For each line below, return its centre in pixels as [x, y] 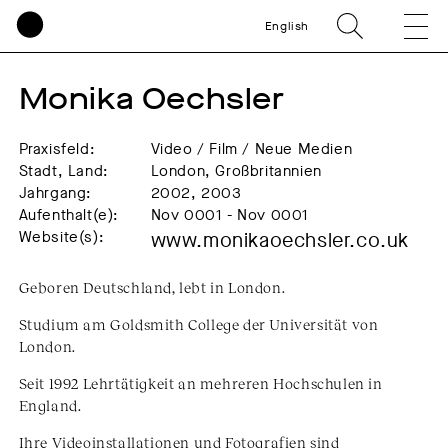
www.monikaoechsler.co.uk [280, 240]
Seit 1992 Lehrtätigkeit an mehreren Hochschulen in [200, 383]
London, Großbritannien [236, 171]
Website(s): [61, 237]
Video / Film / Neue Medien [251, 149]
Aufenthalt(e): [69, 215]
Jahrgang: [55, 193]
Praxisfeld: [57, 149]
